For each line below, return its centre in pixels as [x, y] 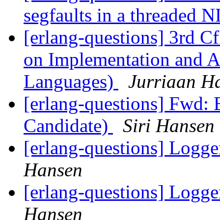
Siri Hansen [169, 126]
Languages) [71, 82]
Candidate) [68, 126]
